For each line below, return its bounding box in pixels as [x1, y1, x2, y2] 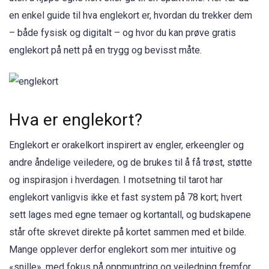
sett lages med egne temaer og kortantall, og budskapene [9, 209, 251, 221]
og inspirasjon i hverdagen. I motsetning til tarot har [9, 174, 223, 186]
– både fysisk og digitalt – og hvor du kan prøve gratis [9, 27, 236, 38]
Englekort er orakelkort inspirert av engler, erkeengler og [9, 139, 244, 151]
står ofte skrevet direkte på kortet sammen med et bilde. [9, 226, 246, 238]
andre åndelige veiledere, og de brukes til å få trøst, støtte [9, 157, 252, 169]
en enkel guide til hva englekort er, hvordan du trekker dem [9, 10, 252, 21]
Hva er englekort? [9, 110, 142, 130]
